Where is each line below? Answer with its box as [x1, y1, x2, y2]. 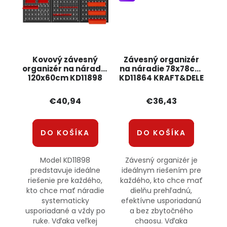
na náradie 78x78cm [120, 63, 203, 74]
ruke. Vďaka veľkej [33, 215, 98, 226]
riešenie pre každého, [28, 175, 103, 185]
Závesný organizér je [125, 155, 198, 165]
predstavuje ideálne [30, 165, 100, 175]
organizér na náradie [22, 63, 108, 74]
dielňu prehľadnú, [130, 185, 193, 196]
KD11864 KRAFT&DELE [119, 72, 204, 83]
